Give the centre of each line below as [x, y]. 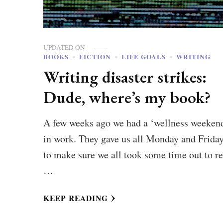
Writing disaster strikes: [125, 76]
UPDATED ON [65, 47]
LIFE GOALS [144, 56]
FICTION [95, 56]
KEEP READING [76, 198]
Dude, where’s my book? [127, 97]
